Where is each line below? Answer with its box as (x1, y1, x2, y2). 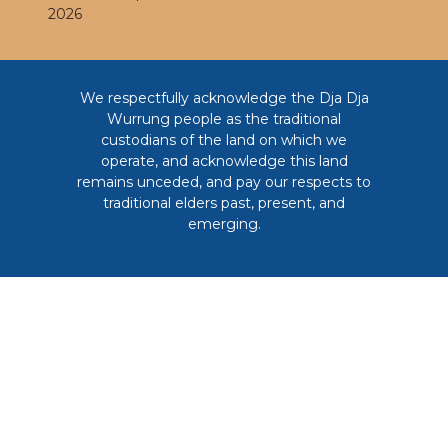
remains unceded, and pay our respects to (77, 172, 371, 191)
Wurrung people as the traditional (107, 109, 341, 128)
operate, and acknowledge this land (100, 151, 348, 170)
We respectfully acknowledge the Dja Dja (79, 88, 369, 107)
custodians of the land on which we (101, 130, 347, 149)
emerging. (187, 214, 261, 233)
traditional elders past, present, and (103, 193, 345, 212)
